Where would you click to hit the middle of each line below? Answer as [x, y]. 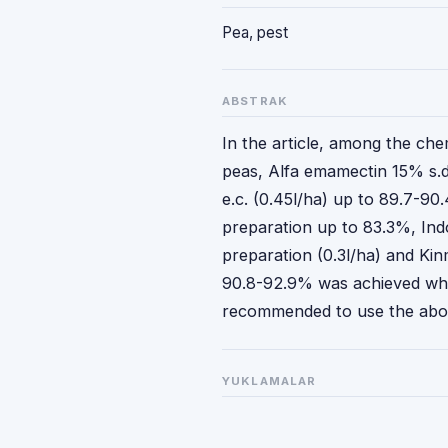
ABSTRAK [255, 101]
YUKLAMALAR [269, 381]
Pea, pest [255, 32]
